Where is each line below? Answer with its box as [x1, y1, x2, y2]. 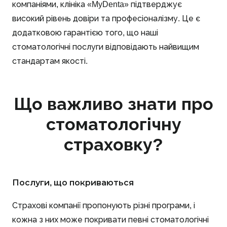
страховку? [64, 134, 163, 154]
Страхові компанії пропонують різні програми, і [12, 201, 195, 210]
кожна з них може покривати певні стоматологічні [12, 215, 209, 224]
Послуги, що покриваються [12, 178, 134, 187]
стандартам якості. [12, 56, 88, 65]
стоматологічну [46, 114, 181, 134]
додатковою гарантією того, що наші [12, 28, 158, 37]
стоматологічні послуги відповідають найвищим [12, 42, 199, 51]
